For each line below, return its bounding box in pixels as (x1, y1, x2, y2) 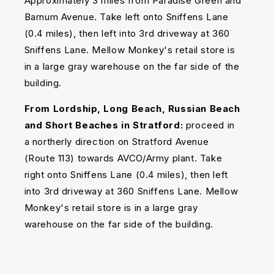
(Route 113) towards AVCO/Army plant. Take (24, 152, 223, 165)
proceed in (185, 119, 235, 131)
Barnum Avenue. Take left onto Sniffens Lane (24, 11, 229, 23)
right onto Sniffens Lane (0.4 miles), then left (24, 169, 228, 181)
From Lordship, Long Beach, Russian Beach (24, 103, 240, 115)
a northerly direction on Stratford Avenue (24, 136, 209, 148)
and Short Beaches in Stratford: (24, 119, 186, 131)
